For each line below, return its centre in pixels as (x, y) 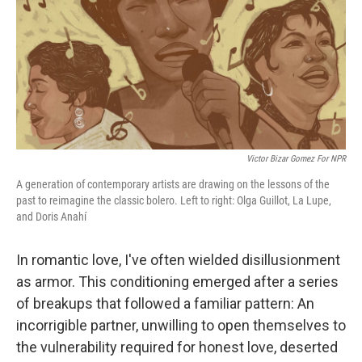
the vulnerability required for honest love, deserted (177, 347)
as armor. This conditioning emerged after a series (177, 282)
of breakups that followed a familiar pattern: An (165, 304)
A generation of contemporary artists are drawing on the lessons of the (173, 185)
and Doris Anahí (51, 217)
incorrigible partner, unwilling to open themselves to (181, 326)
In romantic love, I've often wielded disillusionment (178, 260)
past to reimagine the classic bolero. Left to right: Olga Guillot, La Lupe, (174, 201)
